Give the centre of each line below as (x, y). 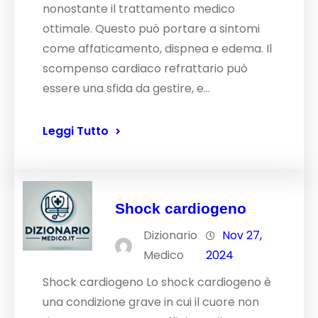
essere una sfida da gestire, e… (126, 88)
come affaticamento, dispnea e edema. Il (157, 49)
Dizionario (171, 235)
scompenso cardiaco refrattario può (145, 68)
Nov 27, (242, 235)
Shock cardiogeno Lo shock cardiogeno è (157, 282)
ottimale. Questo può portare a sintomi (151, 29)
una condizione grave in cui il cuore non (151, 302)
